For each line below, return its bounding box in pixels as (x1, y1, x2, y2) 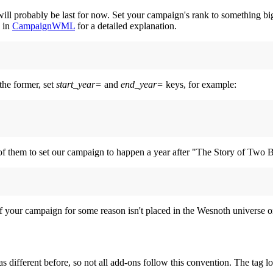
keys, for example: (163, 79, 236, 90)
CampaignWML (12, 21, 75, 32)
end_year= (121, 79, 163, 90)
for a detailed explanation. (75, 21, 177, 32)
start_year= (56, 79, 102, 90)
